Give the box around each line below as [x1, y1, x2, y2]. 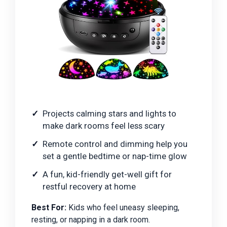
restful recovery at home [43, 181, 136, 192]
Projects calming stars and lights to [43, 108, 176, 119]
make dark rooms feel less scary [43, 121, 165, 131]
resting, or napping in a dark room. [31, 215, 150, 225]
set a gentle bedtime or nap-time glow [43, 151, 187, 162]
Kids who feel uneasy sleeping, [66, 203, 179, 213]
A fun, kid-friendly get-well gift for [43, 169, 172, 180]
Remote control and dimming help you [43, 139, 187, 149]
